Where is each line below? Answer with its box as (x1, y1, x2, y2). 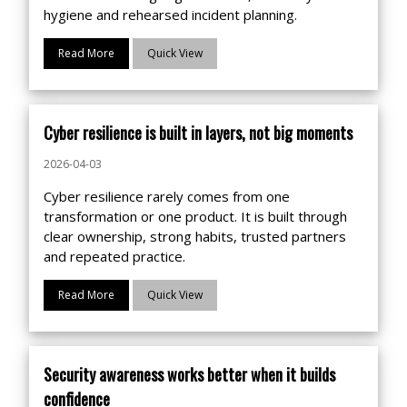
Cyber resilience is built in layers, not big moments (44, 121, 352, 144)
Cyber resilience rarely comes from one (44, 187, 290, 205)
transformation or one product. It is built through (44, 207, 347, 225)
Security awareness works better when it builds (44, 362, 335, 386)
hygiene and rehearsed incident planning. (44, 5, 297, 24)
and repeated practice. (44, 247, 185, 265)
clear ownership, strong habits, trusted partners (44, 227, 346, 245)
